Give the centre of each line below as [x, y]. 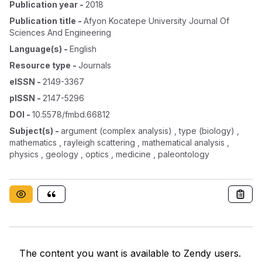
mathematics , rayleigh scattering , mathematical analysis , [119, 142]
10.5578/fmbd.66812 [71, 114]
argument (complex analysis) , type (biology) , [150, 131]
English [83, 49]
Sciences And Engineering [60, 32]
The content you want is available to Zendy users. [130, 253]
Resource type [40, 65]
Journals [95, 65]
